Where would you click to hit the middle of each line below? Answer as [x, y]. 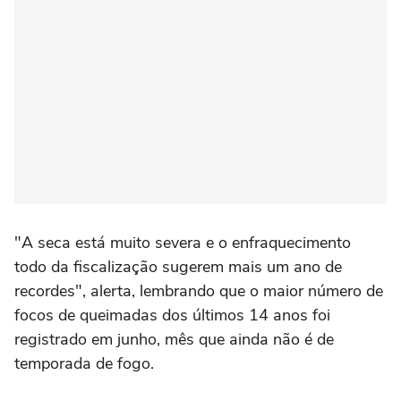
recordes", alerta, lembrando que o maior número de [199, 290]
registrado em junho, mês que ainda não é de [174, 339]
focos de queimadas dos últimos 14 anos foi [172, 315]
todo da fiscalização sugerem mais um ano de [178, 266]
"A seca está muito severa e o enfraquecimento [183, 242]
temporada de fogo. [84, 363]
